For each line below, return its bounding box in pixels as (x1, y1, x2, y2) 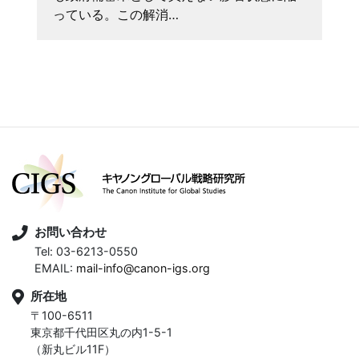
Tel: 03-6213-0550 (34, 244, 138, 259)
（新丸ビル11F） (30, 342, 115, 357)
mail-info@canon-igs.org (76, 261, 210, 276)
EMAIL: (34, 261, 76, 276)
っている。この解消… (53, 6, 179, 23)
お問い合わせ (34, 224, 107, 240)
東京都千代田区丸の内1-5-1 (30, 325, 172, 340)
